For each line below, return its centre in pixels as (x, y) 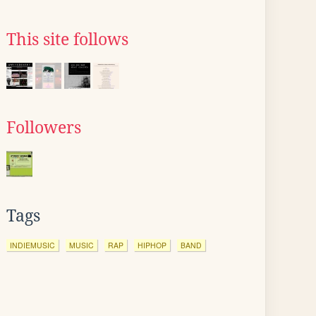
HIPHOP (152, 245)
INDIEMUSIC (32, 245)
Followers (44, 128)
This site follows (67, 39)
